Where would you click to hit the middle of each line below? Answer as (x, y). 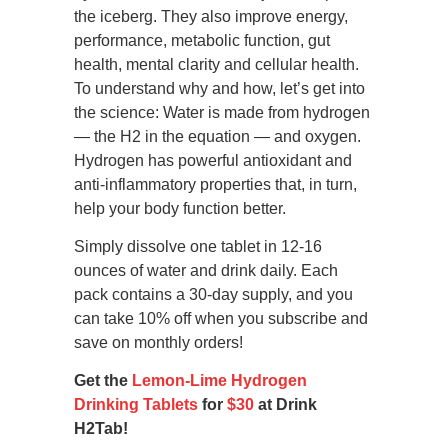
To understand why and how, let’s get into (219, 89)
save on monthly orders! (158, 343)
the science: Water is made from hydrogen (222, 113)
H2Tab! (101, 429)
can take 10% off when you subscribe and (221, 319)
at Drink (285, 405)
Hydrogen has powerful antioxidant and (213, 161)
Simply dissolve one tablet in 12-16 (198, 247)
